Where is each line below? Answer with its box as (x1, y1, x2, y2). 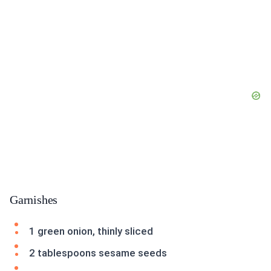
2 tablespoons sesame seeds (29, 247, 167, 260)
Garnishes (10, 193, 58, 207)
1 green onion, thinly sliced (29, 225, 153, 238)
